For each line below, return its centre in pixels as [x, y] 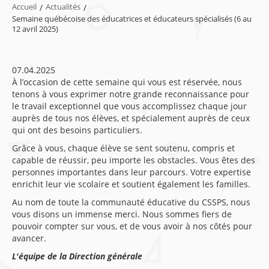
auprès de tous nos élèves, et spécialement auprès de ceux [131, 118]
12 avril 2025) [35, 29]
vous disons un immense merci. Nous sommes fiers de [122, 214]
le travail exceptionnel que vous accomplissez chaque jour [129, 106]
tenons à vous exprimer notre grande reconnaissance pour [131, 94]
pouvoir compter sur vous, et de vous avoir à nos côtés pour [132, 226]
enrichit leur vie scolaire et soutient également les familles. [131, 184]
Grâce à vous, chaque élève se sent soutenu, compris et [123, 148]
